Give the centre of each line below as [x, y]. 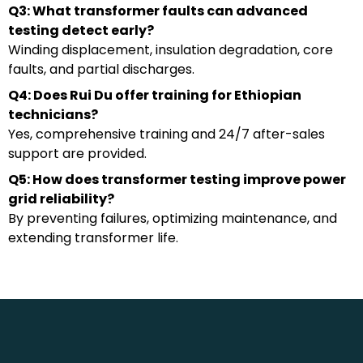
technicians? [53, 114]
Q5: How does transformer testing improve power [177, 179]
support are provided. [77, 153]
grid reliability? [61, 199]
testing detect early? [81, 30]
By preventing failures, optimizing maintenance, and [173, 218]
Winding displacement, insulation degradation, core [171, 49]
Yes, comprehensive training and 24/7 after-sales [167, 134]
